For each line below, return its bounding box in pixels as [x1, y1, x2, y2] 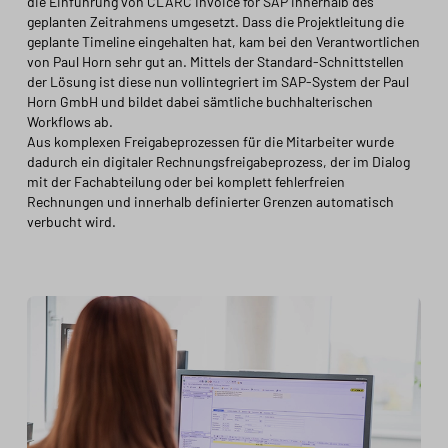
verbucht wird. [26, 213, 116, 230]
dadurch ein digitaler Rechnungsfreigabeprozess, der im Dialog [26, 153, 410, 170]
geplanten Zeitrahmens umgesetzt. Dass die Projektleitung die [26, 13, 404, 30]
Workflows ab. [26, 113, 113, 130]
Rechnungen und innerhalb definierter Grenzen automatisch [26, 193, 394, 210]
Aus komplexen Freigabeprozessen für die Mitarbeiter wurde [26, 133, 394, 150]
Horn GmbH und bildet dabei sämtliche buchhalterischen [26, 93, 373, 110]
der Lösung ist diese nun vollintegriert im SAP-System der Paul [26, 73, 409, 90]
